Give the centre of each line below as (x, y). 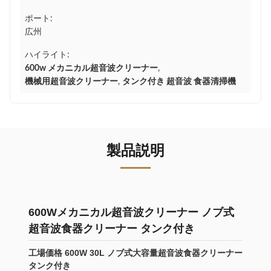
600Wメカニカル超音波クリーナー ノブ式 (131, 212)
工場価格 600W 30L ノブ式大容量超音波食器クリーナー (135, 253)
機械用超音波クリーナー (71, 82)
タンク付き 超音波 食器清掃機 (179, 82)
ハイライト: (47, 55)
